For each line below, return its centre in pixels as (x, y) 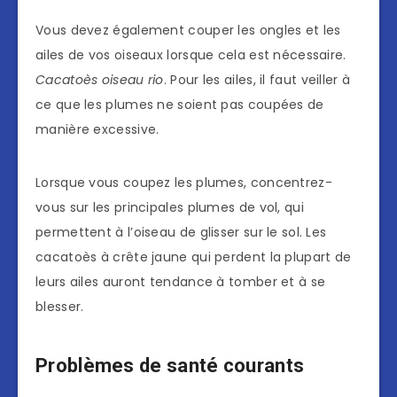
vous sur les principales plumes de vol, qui (170, 207)
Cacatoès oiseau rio (100, 79)
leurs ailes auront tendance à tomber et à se (181, 281)
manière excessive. (97, 129)
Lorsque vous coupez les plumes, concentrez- (184, 182)
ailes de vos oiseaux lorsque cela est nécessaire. (191, 54)
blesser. (60, 306)
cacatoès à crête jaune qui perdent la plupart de (194, 257)
